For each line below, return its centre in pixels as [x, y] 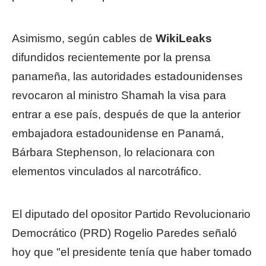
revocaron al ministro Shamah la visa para [119, 95]
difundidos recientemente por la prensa [111, 57]
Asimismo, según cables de [82, 38]
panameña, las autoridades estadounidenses [127, 76]
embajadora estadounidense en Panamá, [118, 133]
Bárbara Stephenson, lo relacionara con [113, 152]
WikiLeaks [182, 38]
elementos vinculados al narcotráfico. [107, 171]
